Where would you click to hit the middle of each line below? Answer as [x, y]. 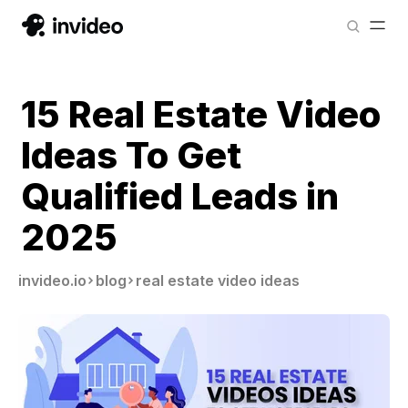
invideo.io [52, 280]
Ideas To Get [131, 155]
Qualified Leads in [180, 196]
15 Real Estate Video [201, 114]
